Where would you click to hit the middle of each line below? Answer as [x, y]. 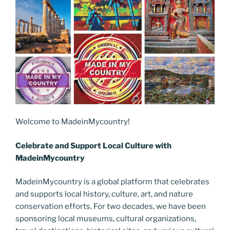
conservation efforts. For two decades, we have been [111, 207]
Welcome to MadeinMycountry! [73, 122]
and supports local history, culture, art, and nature [104, 194]
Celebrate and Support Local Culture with [93, 146]
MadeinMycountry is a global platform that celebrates [112, 182]
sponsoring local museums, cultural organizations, [106, 219]
